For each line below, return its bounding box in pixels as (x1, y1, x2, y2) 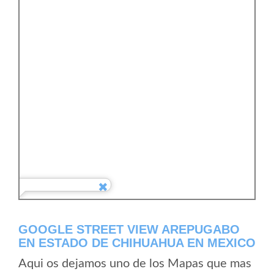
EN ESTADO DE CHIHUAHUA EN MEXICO (18, 236, 256, 250)
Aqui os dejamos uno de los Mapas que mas (18, 257, 251, 270)
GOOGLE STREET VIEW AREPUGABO (18, 223, 240, 236)
